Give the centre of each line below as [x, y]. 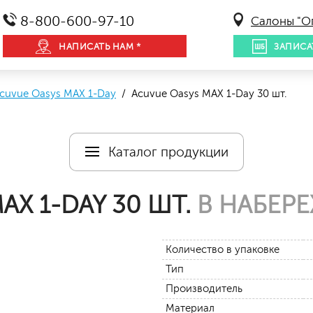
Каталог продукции [168, 152]
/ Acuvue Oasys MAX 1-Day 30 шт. [201, 94]
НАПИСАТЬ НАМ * [100, 46]
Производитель [204, 289]
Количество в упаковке [223, 250]
